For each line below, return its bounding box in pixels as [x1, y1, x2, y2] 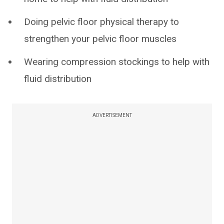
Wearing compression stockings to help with [24, 56, 209, 68]
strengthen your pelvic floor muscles [24, 33, 176, 45]
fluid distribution [24, 73, 91, 85]
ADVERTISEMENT [92, 112, 132, 118]
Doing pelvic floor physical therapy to [24, 16, 179, 28]
